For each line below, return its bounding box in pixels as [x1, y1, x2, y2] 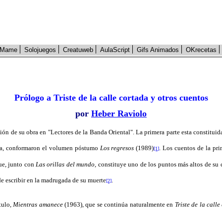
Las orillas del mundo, [36, 161, 97, 168]
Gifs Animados [137, 46, 179, 54]
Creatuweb [63, 46, 93, 54]
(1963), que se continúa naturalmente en [62, 201, 175, 208]
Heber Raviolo [91, 109, 147, 118]
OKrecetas [186, 46, 217, 54]
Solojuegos [24, 46, 56, 54]
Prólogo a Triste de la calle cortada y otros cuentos [14, 93, 208, 103]
